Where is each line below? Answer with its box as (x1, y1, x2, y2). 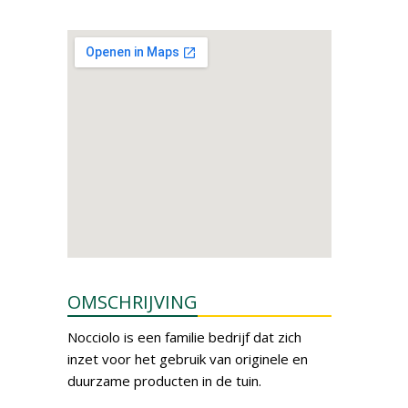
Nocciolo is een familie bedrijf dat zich (67, 328, 301, 346)
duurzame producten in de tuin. (67, 372, 261, 390)
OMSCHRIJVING (67, 290, 198, 314)
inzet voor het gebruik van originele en (67, 350, 308, 368)
